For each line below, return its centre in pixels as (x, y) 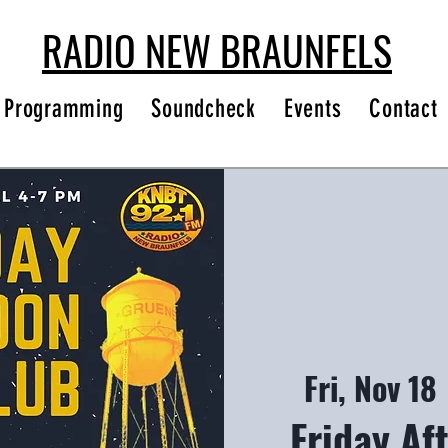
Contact (403, 108)
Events (312, 108)
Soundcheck (203, 108)
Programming (64, 108)
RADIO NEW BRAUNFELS (217, 50)
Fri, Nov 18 (371, 387)
